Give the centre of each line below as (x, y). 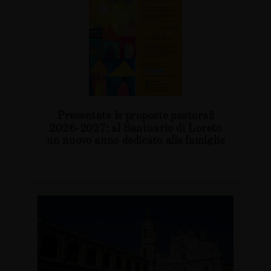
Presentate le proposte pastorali (135, 114)
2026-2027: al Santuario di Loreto (135, 127)
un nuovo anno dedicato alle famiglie (135, 139)
